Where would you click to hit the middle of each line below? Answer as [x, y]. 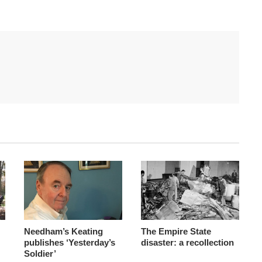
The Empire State [176, 231]
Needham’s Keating [63, 231]
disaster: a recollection [187, 242]
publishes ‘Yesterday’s [69, 242]
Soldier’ [40, 253]
